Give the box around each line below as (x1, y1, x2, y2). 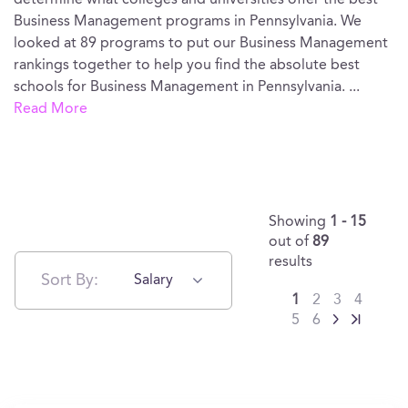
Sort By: (41, 271, 98, 289)
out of (269, 235, 312, 250)
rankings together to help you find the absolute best (14, 58, 360, 73)
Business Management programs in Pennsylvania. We (14, 15, 362, 29)
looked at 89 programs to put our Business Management (14, 36, 388, 51)
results (269, 255, 312, 270)
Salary (133, 273, 173, 288)
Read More (14, 102, 87, 117)
